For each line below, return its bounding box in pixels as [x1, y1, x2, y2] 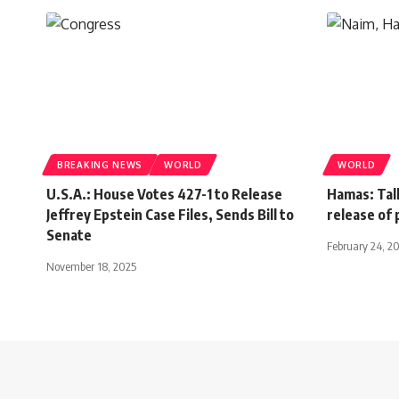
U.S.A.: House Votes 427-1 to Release [46, 184, 282, 203]
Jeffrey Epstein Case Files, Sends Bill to [46, 205, 294, 224]
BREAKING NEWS [57, 159, 143, 170]
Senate [46, 225, 92, 244]
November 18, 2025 [46, 258, 136, 273]
